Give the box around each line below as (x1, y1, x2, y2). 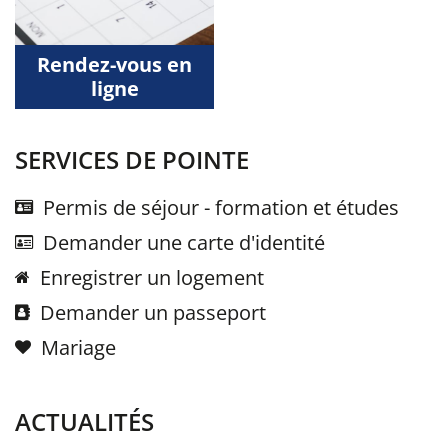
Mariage (41, 334, 116, 361)
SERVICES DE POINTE (15, 143, 249, 176)
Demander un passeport (40, 299, 266, 326)
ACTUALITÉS (15, 405, 154, 438)
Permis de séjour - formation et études (43, 194, 399, 221)
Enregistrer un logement (40, 264, 264, 291)
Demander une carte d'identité (43, 229, 325, 256)
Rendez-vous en (37, 51, 192, 78)
